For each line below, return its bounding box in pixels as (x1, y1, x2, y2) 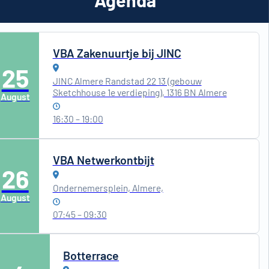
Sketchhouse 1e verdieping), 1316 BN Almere (52, 86, 227, 98)
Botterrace (63, 247, 119, 262)
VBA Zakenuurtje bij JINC (52, 46, 181, 61)
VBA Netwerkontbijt (52, 153, 154, 168)
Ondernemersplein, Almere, (52, 182, 163, 194)
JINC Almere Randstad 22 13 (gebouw (52, 75, 202, 87)
